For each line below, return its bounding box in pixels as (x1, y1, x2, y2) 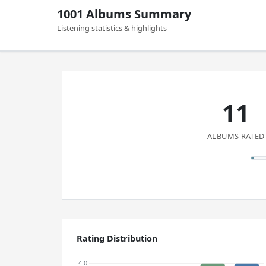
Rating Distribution (77, 233, 157, 244)
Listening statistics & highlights (57, 23, 167, 33)
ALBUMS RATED (207, 131, 265, 141)
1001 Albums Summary (57, 6, 191, 22)
